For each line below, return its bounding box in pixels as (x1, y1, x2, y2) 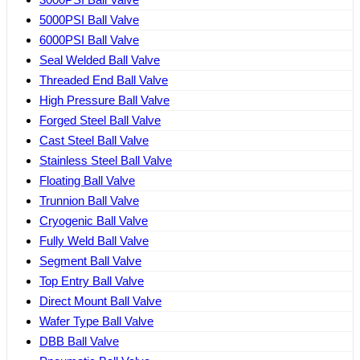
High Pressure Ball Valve (39, 93, 170, 108)
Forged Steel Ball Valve (39, 113, 161, 128)
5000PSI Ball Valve (39, 13, 139, 27)
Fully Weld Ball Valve (39, 234, 149, 248)
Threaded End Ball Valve (39, 73, 168, 88)
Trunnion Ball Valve (39, 194, 139, 208)
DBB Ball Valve (39, 334, 119, 349)
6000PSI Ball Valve (39, 33, 139, 47)
